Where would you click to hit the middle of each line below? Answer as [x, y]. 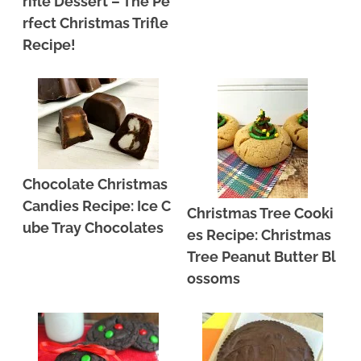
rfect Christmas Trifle [96, 23]
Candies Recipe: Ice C [97, 206]
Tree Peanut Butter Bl [262, 257]
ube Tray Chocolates [93, 228]
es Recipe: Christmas [259, 235]
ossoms [214, 279]
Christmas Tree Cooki [261, 214]
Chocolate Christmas [95, 185]
